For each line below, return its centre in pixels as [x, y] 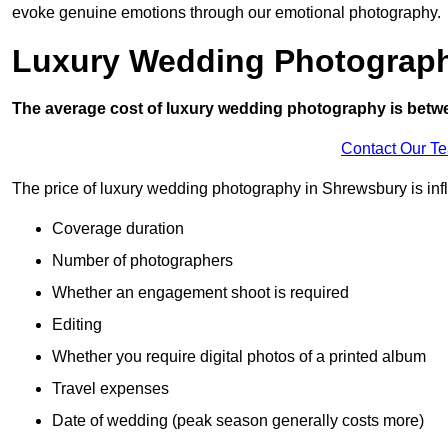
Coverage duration [118, 229]
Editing [77, 325]
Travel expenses [110, 389]
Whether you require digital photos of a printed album [239, 357]
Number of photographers [142, 261]
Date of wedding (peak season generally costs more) [238, 421]
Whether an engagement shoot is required [200, 293]
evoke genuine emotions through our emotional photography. [226, 13]
